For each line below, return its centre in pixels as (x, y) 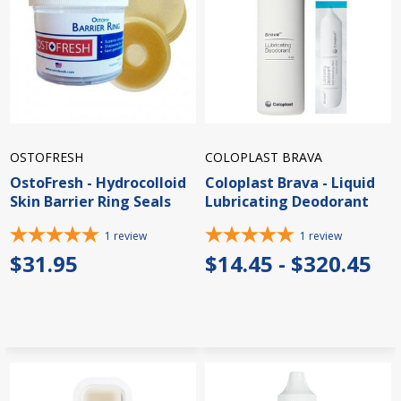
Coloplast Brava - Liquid (290, 183)
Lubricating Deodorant (287, 202)
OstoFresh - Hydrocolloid (98, 183)
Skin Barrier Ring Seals (90, 202)
